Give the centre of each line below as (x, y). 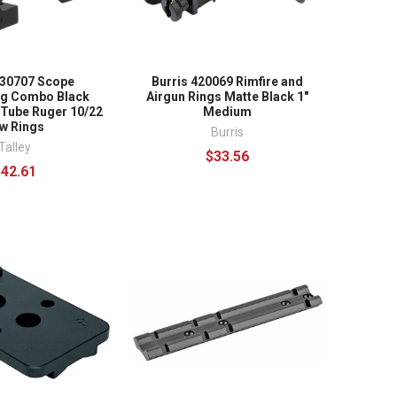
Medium (228, 111)
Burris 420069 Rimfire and (228, 81)
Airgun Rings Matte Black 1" (228, 96)
